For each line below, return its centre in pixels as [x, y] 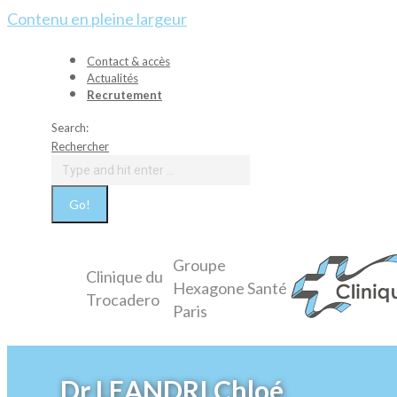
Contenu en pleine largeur [97, 19]
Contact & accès [128, 61]
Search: [70, 128]
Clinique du [125, 276]
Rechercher [80, 146]
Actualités [113, 78]
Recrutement [125, 95]
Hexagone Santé [230, 288]
